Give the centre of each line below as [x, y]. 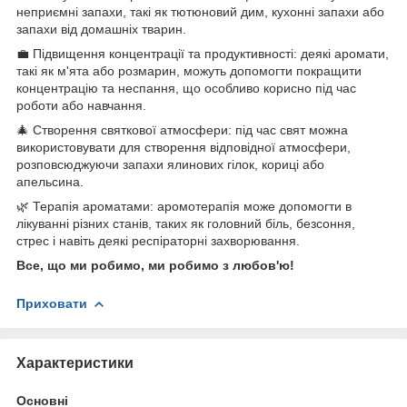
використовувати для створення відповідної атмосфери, [184, 147]
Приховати [52, 303]
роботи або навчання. [81, 105]
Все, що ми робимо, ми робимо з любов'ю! [155, 265]
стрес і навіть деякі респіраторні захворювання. [158, 240]
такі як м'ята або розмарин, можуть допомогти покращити [189, 70]
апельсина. [50, 181]
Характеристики [75, 362]
